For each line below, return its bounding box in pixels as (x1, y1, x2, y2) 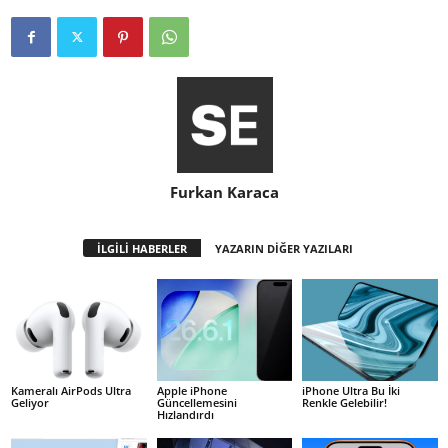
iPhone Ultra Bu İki (302, 382, 401, 398)
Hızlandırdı (156, 406, 214, 422)
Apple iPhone (156, 382, 227, 398)
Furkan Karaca (170, 182, 279, 203)
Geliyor (11, 394, 49, 410)
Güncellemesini (156, 394, 237, 410)
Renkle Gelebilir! (302, 394, 388, 410)
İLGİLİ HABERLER (96, 241, 187, 257)
